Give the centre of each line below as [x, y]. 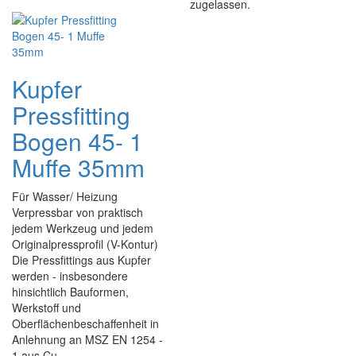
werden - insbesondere [70, 276]
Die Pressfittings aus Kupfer [81, 260]
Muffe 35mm [78, 167]
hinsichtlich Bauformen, [70, 292]
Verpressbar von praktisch [77, 212]
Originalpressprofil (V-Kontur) [85, 244]
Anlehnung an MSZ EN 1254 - [87, 339]
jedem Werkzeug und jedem [83, 228]
